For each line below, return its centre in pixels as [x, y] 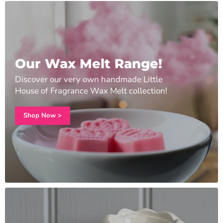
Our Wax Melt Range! [89, 64]
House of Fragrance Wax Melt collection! [91, 91]
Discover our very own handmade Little [89, 80]
